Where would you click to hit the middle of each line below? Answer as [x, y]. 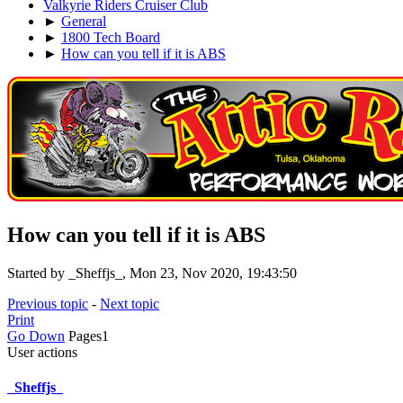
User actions [42, 352]
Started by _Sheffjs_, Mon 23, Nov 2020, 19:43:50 [152, 273]
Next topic [130, 303]
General [84, 21]
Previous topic [48, 303]
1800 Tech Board [111, 37]
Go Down [36, 336]
